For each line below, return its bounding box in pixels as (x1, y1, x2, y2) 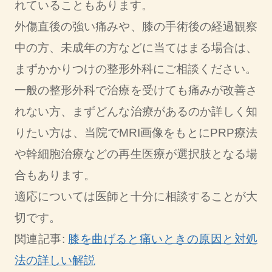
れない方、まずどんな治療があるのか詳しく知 (14, 104, 258, 118)
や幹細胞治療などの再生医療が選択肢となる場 (14, 147, 258, 160)
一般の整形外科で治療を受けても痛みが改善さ (14, 83, 258, 97)
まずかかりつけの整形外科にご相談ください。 (14, 62, 257, 75)
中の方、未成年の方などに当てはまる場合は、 (14, 41, 258, 54)
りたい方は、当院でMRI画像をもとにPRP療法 (14, 126, 258, 139)
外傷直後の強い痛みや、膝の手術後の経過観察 (14, 19, 258, 33)
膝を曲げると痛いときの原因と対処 (68, 232, 258, 245)
